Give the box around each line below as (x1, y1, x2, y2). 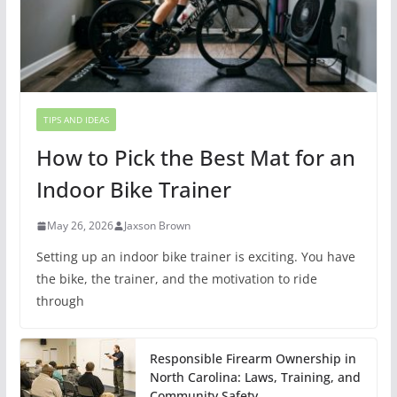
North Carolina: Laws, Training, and (149, 369, 361, 386)
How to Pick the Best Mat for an (35, 143, 355, 173)
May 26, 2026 (46, 218, 113, 234)
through (35, 292, 84, 310)
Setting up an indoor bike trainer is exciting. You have (35, 248, 355, 266)
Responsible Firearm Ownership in (149, 350, 356, 368)
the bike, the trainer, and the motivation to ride (35, 270, 317, 288)
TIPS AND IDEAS (43, 113, 109, 127)
